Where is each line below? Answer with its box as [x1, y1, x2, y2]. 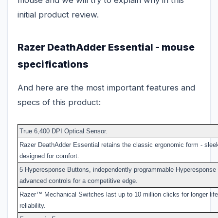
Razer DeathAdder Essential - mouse [18, 41, 195, 53]
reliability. [19, 201, 46, 209]
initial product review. [18, 9, 101, 19]
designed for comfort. [19, 152, 79, 160]
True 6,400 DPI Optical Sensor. [19, 127, 108, 135]
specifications [18, 58, 89, 70]
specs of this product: [18, 97, 101, 107]
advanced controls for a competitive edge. [19, 177, 138, 184]
